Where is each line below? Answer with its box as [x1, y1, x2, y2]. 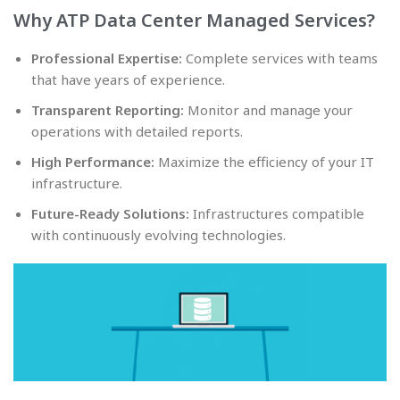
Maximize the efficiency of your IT [154, 153, 374, 171]
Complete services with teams [182, 49, 378, 68]
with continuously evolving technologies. [31, 226, 286, 245]
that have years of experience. [31, 71, 225, 89]
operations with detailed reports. [31, 122, 243, 141]
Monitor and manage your [184, 101, 353, 120]
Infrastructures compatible [189, 204, 364, 223]
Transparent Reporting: [31, 101, 184, 120]
